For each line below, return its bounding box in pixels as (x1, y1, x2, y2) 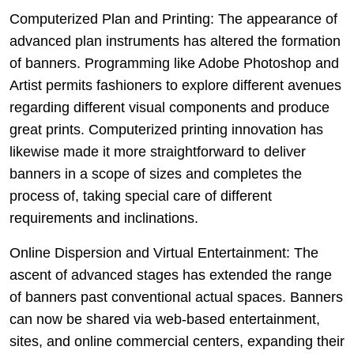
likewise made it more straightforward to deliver (9, 144, 306, 160)
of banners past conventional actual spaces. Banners (9, 289, 343, 305)
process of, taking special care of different (9, 188, 272, 204)
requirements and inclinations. (9, 210, 198, 226)
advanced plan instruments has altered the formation (9, 33, 341, 49)
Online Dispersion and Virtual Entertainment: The (9, 245, 318, 261)
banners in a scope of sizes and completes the (9, 166, 302, 182)
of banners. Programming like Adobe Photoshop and (9, 55, 339, 71)
